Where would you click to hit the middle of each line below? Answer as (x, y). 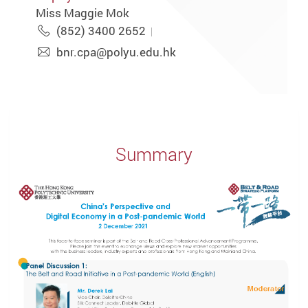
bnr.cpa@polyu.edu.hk (116, 52)
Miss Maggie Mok (83, 12)
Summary (154, 154)
